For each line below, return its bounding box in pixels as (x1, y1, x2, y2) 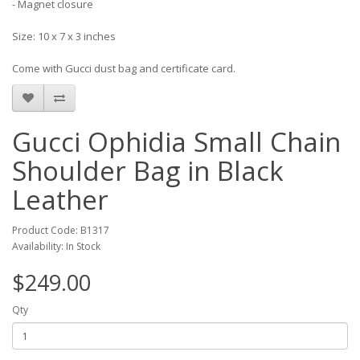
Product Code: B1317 (12, 223, 109, 237)
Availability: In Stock (12, 239, 100, 253)
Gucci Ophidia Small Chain (12, 124, 341, 160)
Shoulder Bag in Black (12, 153, 284, 189)
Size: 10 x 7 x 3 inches (12, 29, 116, 43)
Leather (12, 182, 108, 218)
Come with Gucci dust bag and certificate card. (12, 61, 235, 76)
